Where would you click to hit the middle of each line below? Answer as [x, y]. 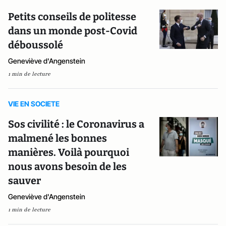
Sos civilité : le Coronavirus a [76, 124]
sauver [24, 181]
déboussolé [36, 45]
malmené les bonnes [58, 138]
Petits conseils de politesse [72, 17]
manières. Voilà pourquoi [69, 152]
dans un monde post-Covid [73, 31]
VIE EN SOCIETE [34, 104]
